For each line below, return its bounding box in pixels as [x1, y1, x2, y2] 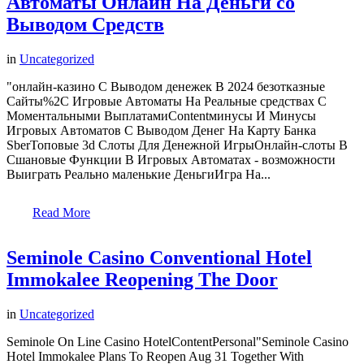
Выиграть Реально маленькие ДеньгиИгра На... [6, 167, 271, 181]
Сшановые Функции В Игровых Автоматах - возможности [6, 152, 336, 167]
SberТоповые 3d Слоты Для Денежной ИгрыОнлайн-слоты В [6, 137, 348, 152]
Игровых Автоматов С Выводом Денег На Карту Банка [6, 123, 316, 137]
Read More [32, 205, 90, 219]
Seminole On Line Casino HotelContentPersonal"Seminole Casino [6, 334, 349, 349]
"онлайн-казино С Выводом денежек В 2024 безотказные [6, 79, 325, 93]
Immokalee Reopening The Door [6, 268, 278, 290]
